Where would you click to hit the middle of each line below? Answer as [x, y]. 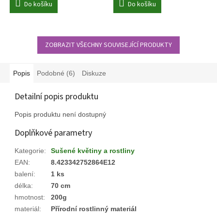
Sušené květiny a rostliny [93, 150]
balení [24, 174]
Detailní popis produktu [56, 96]
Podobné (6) [56, 73]
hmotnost [29, 197]
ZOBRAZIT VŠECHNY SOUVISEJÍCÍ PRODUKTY [108, 45]
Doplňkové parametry [53, 133]
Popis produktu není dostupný [60, 114]
